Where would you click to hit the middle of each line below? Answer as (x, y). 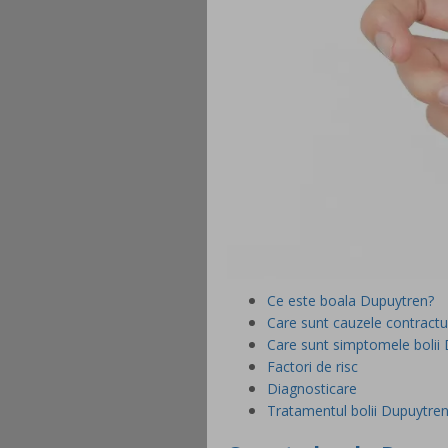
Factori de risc (312, 367)
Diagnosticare (312, 389)
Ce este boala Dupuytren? (350, 301)
